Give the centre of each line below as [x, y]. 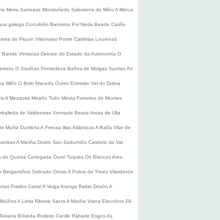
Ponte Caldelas [77, 39]
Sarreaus [31, 10]
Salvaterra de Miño [93, 10]
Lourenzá [106, 39]
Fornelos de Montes [99, 98]
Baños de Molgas [88, 69]
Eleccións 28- [117, 201]
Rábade [82, 216]
